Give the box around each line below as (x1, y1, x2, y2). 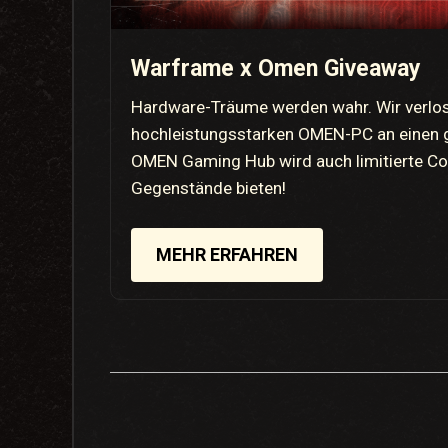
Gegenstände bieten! (131, 178, 287, 199)
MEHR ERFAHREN (156, 244, 299, 266)
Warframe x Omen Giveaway (131, 55, 422, 83)
